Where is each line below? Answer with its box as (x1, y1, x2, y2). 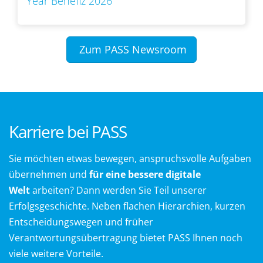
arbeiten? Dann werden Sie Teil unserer (30, 184, 207, 197)
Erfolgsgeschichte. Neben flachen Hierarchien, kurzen (9, 200, 245, 213)
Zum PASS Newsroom (79, 42, 187, 57)
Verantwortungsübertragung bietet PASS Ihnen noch (9, 231, 242, 245)
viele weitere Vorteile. (9, 247, 103, 261)
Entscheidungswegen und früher (9, 215, 153, 229)
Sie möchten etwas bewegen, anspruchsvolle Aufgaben (9, 152, 251, 166)
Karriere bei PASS (9, 120, 127, 143)
